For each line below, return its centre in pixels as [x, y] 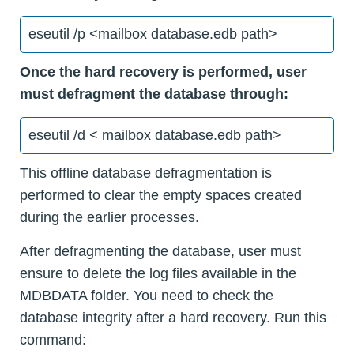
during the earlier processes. [109, 217]
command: [53, 339]
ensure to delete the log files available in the [158, 273]
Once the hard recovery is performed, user [163, 72]
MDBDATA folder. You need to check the [147, 295]
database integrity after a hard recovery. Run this [173, 317]
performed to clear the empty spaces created [161, 195]
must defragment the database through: [154, 94]
